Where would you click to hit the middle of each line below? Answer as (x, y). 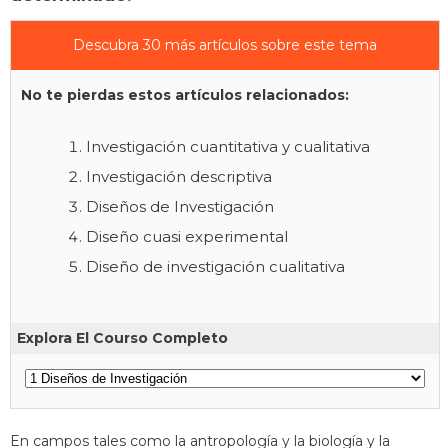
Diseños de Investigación (180, 206)
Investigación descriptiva (179, 176)
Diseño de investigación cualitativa (215, 266)
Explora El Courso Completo (122, 337)
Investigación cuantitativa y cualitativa (228, 146)
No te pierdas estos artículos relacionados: (185, 94)
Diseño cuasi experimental (187, 236)
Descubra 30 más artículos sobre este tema (225, 44)
